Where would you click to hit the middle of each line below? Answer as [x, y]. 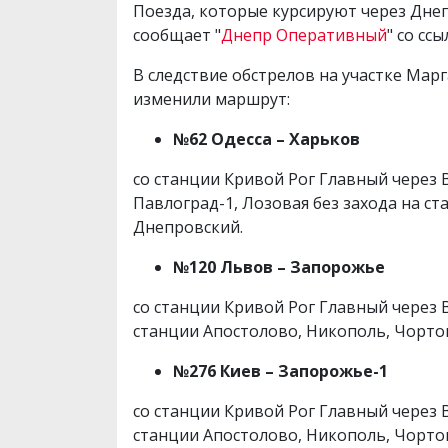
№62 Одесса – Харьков [266, 139]
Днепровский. [188, 227]
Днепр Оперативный [304, 35]
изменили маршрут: [211, 99]
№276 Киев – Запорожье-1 [280, 371]
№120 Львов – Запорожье [279, 267]
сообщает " [177, 35]
